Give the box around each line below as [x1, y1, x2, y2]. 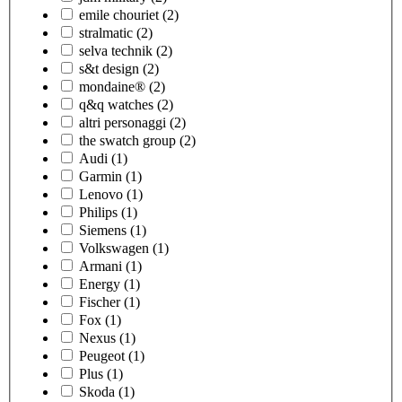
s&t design [79, 60, 139, 76]
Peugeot [79, 347, 125, 363]
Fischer [79, 293, 120, 310]
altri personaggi [79, 114, 166, 130]
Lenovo [79, 186, 123, 202]
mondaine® [79, 78, 145, 94]
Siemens [79, 222, 127, 238]
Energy [79, 275, 120, 292]
